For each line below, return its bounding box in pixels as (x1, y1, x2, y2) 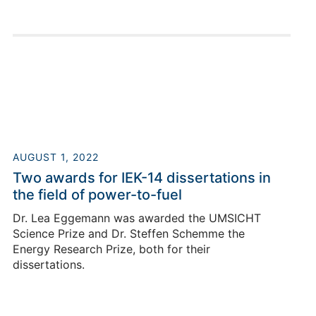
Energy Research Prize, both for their (13, 242, 210, 257)
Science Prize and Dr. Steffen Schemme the (13, 226, 245, 241)
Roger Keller (109, 159, 207, 180)
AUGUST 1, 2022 (13, 151, 99, 164)
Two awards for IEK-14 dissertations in (13, 169, 271, 187)
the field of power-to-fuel (13, 186, 182, 204)
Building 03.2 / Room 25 (86, 216, 230, 231)
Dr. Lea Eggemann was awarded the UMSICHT (13, 211, 261, 226)
